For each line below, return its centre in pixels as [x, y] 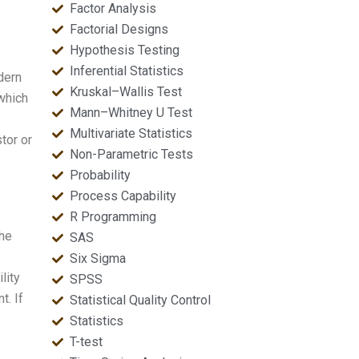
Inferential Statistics [127, 71]
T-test [87, 342]
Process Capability [123, 196]
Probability [101, 175]
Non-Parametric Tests [132, 154]
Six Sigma [98, 258]
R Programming [113, 217]
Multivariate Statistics [131, 133]
